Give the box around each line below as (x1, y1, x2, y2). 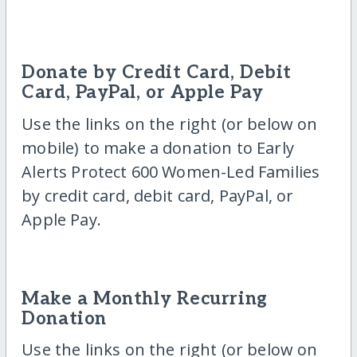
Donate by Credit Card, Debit (22, 62, 292, 84)
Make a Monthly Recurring (22, 288, 268, 310)
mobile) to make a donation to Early (22, 136, 294, 159)
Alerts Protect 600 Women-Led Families (22, 160, 320, 182)
